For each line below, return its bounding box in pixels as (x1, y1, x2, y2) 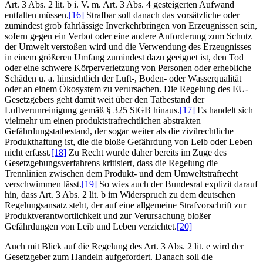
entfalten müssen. (5, 9, 69, 20)
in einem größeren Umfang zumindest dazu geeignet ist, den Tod (5, 52, 244, 62)
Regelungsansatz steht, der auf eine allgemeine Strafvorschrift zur (5, 200, 246, 210)
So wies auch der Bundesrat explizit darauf (97, 178, 258, 189)
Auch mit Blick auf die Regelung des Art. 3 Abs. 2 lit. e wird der (5, 241, 244, 251)
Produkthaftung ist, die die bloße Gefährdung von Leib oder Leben (5, 136, 252, 147)
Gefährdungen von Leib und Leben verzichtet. (5, 221, 177, 231)
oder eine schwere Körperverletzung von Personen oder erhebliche (5, 62, 251, 73)
